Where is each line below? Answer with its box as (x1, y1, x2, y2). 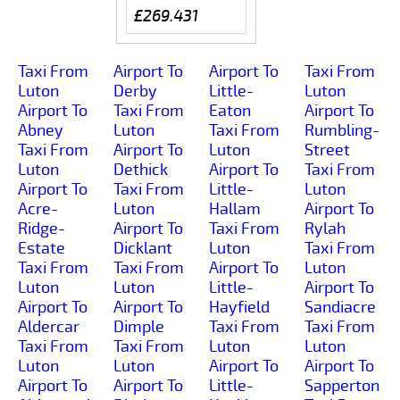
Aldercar (18, 316, 79, 337)
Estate (18, 237, 65, 258)
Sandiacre (304, 296, 376, 317)
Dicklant (113, 237, 172, 258)
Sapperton (304, 375, 379, 396)
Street (304, 139, 350, 160)
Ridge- (18, 218, 65, 238)
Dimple (113, 316, 164, 337)
